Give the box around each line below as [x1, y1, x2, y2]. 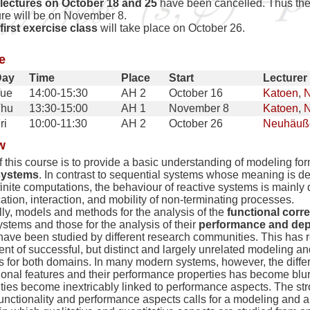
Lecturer [263, 72, 307, 84]
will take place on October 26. [98, 22, 245, 35]
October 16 [169, 87, 223, 100]
